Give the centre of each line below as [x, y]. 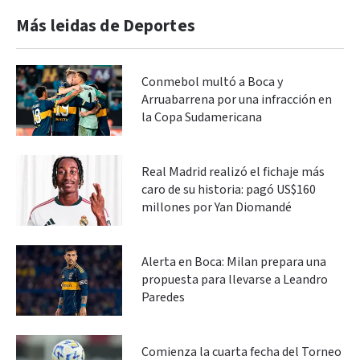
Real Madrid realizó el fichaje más [233, 172]
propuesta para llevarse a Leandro [235, 280]
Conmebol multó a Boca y [212, 82]
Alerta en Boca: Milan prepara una [234, 262]
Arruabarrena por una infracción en [237, 100]
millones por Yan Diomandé [217, 207]
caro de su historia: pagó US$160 [229, 190]
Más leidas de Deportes [106, 26]
